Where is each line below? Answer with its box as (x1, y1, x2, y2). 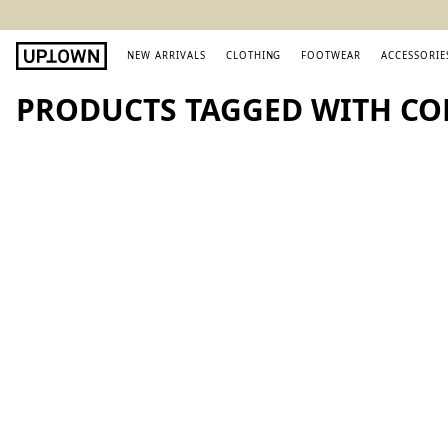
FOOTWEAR (301, 49, 362, 62)
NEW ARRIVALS (127, 49, 206, 62)
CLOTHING (225, 49, 282, 62)
